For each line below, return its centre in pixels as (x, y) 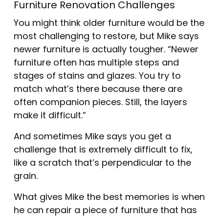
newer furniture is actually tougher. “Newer (106, 50)
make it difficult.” (50, 116)
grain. (26, 176)
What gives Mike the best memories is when (109, 197)
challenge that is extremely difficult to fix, (103, 150)
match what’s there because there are (98, 89)
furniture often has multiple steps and (96, 63)
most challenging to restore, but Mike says (106, 37)
